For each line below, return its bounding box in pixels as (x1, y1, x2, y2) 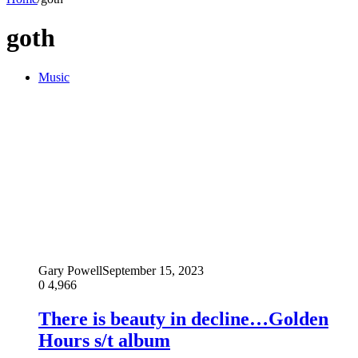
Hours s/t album (38, 329, 170, 351)
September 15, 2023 (102, 263, 204, 277)
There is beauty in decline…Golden (38, 308, 328, 329)
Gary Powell (38, 263, 102, 277)
